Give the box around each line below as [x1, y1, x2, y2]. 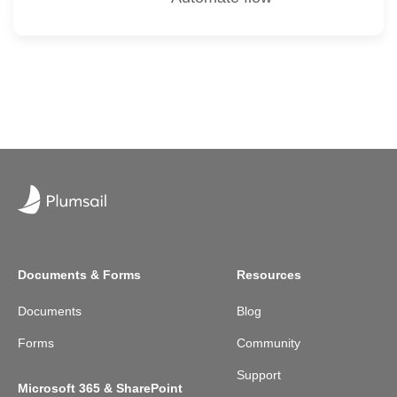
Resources [237, 267, 302, 282]
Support [237, 367, 282, 382]
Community [237, 335, 301, 350]
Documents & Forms [18, 267, 141, 282]
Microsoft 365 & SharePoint [18, 380, 183, 395]
